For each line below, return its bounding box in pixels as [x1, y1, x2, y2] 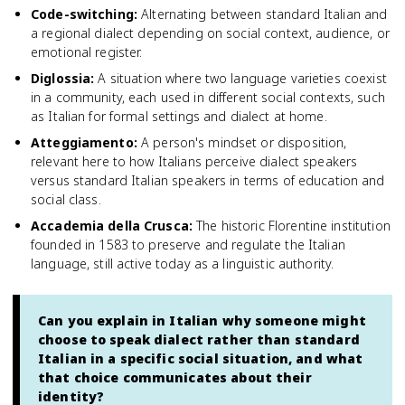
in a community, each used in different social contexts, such [31, 89, 385, 106]
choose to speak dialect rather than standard [38, 331, 360, 348]
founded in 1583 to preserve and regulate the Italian [31, 236, 345, 253]
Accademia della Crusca [31, 217, 189, 234]
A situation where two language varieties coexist [98, 70, 387, 87]
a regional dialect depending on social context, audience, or [31, 24, 390, 42]
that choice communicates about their [38, 369, 312, 386]
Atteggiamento [31, 134, 134, 151]
